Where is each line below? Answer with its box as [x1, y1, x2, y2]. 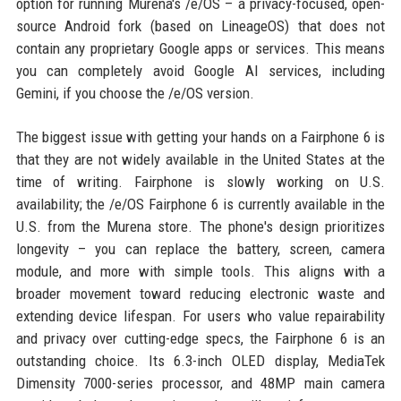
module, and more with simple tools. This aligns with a [15, 261, 386, 280]
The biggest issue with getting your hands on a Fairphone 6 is [15, 127, 386, 146]
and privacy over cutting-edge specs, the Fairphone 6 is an [15, 328, 386, 347]
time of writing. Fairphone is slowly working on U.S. [15, 172, 386, 191]
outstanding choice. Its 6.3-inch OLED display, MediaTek [15, 351, 386, 370]
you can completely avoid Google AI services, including [15, 61, 386, 80]
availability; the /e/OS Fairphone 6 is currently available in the [15, 194, 386, 213]
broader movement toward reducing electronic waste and [15, 284, 386, 303]
